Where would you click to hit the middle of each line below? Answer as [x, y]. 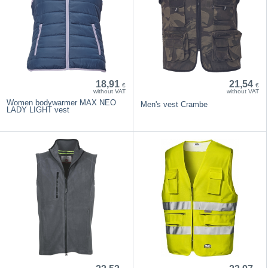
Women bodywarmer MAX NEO [62, 102]
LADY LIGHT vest [38, 109]
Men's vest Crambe [174, 104]
